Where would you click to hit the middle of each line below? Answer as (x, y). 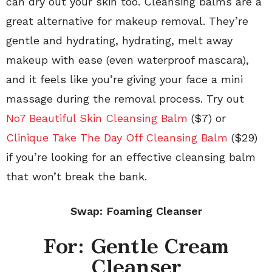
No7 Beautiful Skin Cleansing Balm (97, 118)
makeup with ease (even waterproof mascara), (127, 59)
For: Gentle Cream (136, 246)
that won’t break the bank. (76, 176)
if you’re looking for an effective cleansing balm (131, 157)
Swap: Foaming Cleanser (136, 211)
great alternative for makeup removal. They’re (127, 21)
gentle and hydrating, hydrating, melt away (119, 40)
